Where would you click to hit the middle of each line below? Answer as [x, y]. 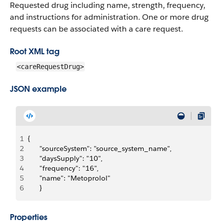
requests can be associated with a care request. [96, 29]
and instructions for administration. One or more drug [109, 17]
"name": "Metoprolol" [75, 178]
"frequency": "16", [69, 168]
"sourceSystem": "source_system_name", [106, 148]
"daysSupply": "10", [71, 158]
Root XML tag [35, 52]
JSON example [38, 89]
